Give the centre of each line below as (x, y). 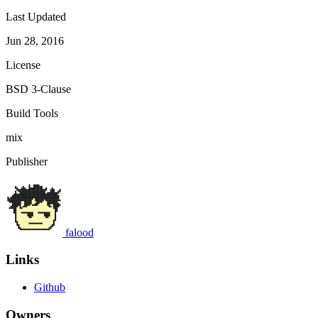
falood (79, 232)
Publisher (27, 161)
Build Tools (32, 113)
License (23, 65)
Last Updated (36, 16)
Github (50, 287)
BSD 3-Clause (38, 89)
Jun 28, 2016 (35, 40)
